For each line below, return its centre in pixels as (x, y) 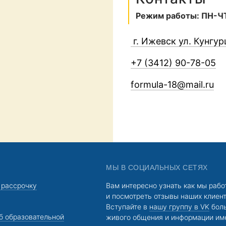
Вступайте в (128, 207)
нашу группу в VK (180, 207)
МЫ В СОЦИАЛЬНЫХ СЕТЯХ (157, 167)
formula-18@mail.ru (172, 84)
